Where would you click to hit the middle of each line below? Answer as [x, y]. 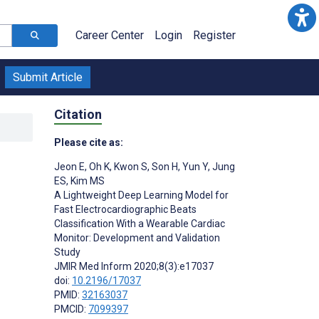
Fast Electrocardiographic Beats [125, 209]
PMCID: [71, 309]
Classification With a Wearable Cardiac [140, 223]
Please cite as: [89, 142]
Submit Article [48, 77]
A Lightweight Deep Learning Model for [141, 195]
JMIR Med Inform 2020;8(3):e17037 [134, 266]
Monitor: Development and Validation [137, 237]
